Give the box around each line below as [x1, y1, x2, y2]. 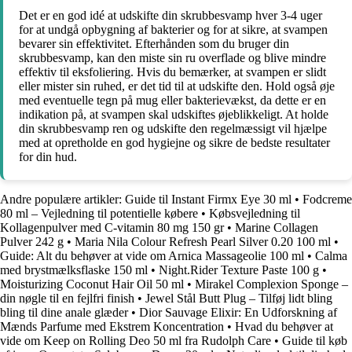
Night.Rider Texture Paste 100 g [159, 262, 319, 277]
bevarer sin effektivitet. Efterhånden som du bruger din [19, 36, 289, 50]
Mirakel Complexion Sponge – [195, 277, 348, 291]
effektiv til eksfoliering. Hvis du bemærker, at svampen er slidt [19, 64, 326, 79]
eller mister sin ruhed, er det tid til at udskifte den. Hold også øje [19, 79, 335, 93]
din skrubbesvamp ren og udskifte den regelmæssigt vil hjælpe [19, 121, 327, 135]
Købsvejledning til [209, 206, 300, 220]
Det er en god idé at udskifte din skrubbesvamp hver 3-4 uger [19, 8, 322, 22]
